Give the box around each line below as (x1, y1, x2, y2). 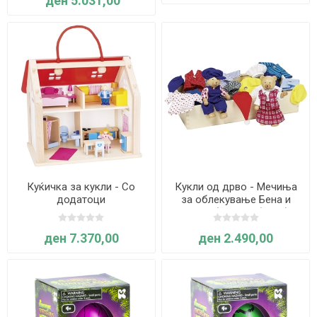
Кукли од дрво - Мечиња (174, 180, 297, 193)
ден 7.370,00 (43, 230, 119, 246)
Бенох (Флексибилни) (183, 205, 289, 219)
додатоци (57, 192, 106, 206)
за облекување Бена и (180, 192, 291, 206)
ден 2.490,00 (198, 230, 274, 246)
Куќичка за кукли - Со (27, 180, 136, 193)
